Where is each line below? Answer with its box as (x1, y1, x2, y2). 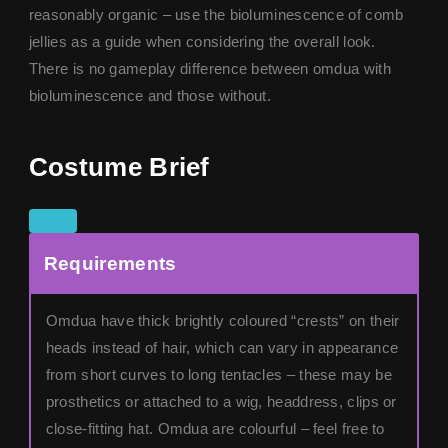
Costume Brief (28, 152, 210, 183)
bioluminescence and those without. (28, 87, 272, 104)
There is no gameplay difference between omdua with (28, 60, 391, 77)
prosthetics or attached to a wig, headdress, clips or (45, 394, 397, 411)
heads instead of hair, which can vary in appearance (45, 340, 399, 357)
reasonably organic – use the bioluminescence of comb (28, 6, 404, 23)
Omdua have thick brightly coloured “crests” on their (45, 313, 400, 330)
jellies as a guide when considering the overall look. (28, 33, 376, 50)
